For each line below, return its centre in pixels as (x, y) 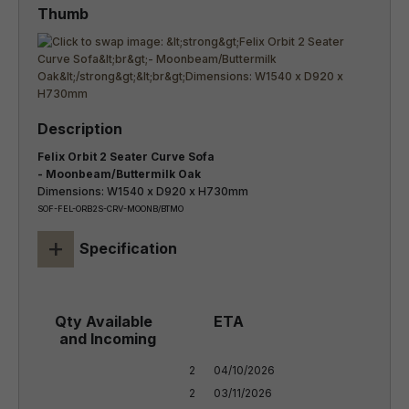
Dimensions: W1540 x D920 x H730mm (143, 191)
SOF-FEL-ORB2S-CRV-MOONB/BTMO (110, 209)
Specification (128, 248)
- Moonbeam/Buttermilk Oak (119, 174)
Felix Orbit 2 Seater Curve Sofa (126, 157)
